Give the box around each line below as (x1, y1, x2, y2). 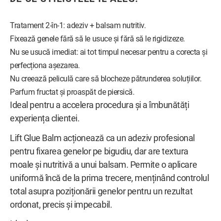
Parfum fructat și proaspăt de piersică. (10, 87, 135, 97)
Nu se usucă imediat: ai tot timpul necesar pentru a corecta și (10, 47, 208, 57)
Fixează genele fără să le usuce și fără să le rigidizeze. (10, 34, 185, 43)
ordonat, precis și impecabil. (10, 199, 112, 210)
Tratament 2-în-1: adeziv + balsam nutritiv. (10, 20, 146, 30)
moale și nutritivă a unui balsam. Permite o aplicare (10, 159, 197, 170)
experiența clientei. (10, 113, 80, 123)
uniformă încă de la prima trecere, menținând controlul (10, 173, 209, 183)
